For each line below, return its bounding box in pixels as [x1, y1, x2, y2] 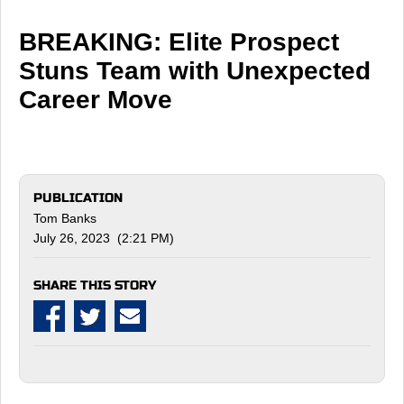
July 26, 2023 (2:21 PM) [33, 230, 174, 245]
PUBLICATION [33, 189, 123, 206]
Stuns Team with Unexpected [19, 56, 371, 85]
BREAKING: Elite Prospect [19, 27, 339, 56]
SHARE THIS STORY [33, 277, 156, 293]
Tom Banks [33, 210, 96, 225]
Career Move [19, 85, 172, 114]
